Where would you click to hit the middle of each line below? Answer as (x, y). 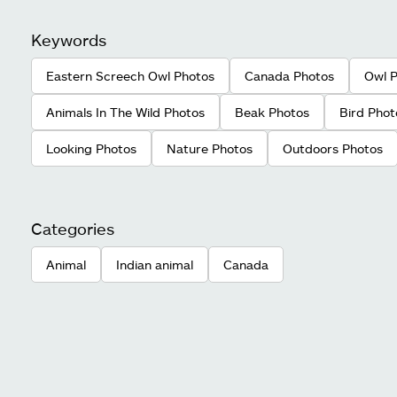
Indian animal (155, 265)
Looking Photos (91, 149)
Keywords (69, 40)
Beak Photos (272, 113)
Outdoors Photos (333, 149)
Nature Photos (210, 149)
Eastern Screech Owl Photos (130, 76)
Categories (73, 229)
